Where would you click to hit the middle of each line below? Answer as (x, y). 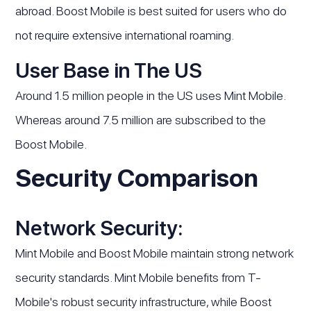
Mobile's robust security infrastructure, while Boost (144, 302)
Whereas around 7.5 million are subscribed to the (141, 120)
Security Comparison (137, 178)
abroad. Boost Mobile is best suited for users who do (151, 11)
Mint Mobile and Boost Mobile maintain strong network (155, 253)
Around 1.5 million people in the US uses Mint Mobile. (151, 96)
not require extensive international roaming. (125, 35)
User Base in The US (109, 70)
